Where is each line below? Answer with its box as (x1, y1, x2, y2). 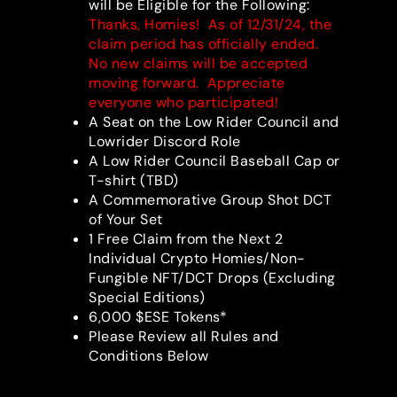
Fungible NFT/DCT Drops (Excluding (89, 269, 336, 288)
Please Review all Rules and (89, 327, 279, 346)
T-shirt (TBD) (89, 171, 179, 191)
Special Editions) (89, 288, 206, 307)
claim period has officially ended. (89, 35, 323, 54)
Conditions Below (89, 346, 208, 366)
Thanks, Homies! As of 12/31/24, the (89, 15, 331, 35)
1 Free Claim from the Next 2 (89, 230, 283, 249)
